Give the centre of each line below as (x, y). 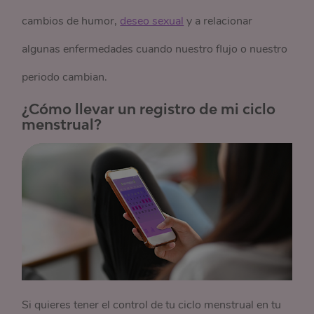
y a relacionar (218, 21)
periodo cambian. (66, 77)
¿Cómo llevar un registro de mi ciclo (149, 109)
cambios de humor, (71, 21)
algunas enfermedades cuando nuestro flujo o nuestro (155, 49)
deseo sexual (152, 21)
